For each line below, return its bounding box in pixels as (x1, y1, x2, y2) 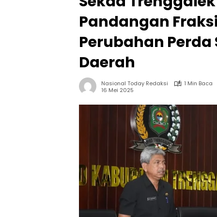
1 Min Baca (184, 79, 213, 87)
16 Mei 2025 (101, 86, 134, 94)
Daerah (79, 52, 135, 73)
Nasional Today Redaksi (101, 79, 168, 87)
